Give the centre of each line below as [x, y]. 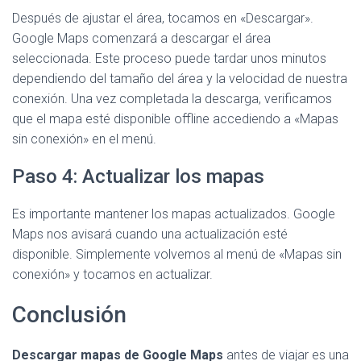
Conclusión [69, 315]
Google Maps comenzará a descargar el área [141, 38]
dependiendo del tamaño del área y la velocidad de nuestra [180, 79]
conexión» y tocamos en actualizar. [112, 274]
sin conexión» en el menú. [84, 139]
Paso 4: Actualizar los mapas [138, 176]
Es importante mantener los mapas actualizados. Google [174, 214]
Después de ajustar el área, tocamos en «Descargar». [163, 18]
